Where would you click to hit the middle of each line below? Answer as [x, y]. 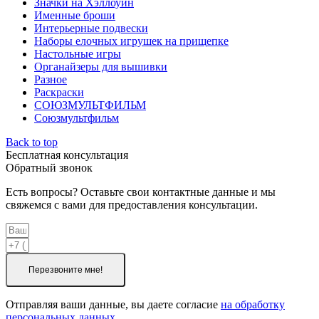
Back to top [32, 142]
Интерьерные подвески [91, 28]
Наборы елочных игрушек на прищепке [131, 41]
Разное [51, 80]
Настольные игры [78, 54]
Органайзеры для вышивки [101, 67]
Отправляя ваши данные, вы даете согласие [113, 305]
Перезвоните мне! [66, 270]
